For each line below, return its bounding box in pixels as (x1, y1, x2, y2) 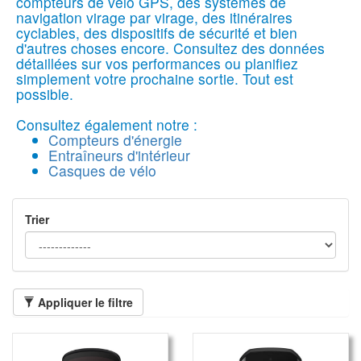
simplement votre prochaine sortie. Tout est (16, 68, 293, 89)
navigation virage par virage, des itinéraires (16, 6, 293, 27)
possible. (16, 83, 73, 104)
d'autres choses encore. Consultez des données (16, 37, 325, 58)
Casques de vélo (48, 160, 156, 180)
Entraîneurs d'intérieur (48, 144, 190, 165)
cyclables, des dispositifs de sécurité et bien (16, 22, 297, 43)
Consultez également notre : (16, 114, 197, 135)
